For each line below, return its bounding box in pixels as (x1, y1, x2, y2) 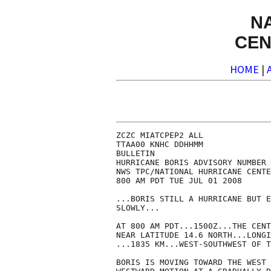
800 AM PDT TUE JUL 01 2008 (116, 176, 242, 186)
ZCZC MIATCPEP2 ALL (116, 131, 203, 140)
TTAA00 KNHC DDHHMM (116, 140, 203, 149)
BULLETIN (116, 149, 155, 158)
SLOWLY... (116, 203, 160, 213)
